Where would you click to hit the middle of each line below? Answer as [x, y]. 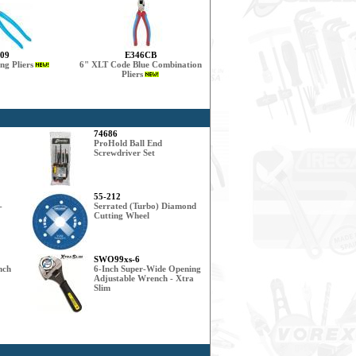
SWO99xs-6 [117, 259]
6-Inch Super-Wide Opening [147, 269]
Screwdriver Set [124, 153]
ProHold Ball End [128, 143]
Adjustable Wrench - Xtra [144, 278]
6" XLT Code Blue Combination [141, 64]
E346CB [141, 55]
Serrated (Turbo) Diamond [145, 206]
